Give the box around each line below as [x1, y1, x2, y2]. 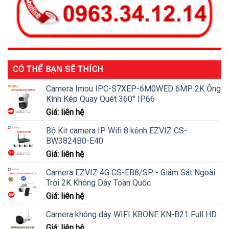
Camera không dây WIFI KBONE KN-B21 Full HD [46, 210, 217, 220]
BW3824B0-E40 [46, 136, 103, 146]
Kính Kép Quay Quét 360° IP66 [46, 94, 155, 104]
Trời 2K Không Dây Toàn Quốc [46, 178, 151, 188]
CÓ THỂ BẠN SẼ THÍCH [13, 64, 104, 75]
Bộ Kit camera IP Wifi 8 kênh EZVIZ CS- [46, 126, 187, 136]
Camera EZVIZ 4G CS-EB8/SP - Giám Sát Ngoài [46, 168, 215, 178]
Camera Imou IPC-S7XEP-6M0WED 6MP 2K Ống [46, 84, 221, 94]
